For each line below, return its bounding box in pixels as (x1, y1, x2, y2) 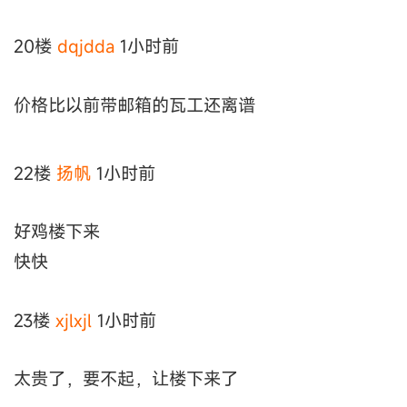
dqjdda (57, 35, 114, 58)
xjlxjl (55, 308, 92, 332)
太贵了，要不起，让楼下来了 (14, 366, 238, 390)
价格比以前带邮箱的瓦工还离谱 (14, 93, 255, 116)
